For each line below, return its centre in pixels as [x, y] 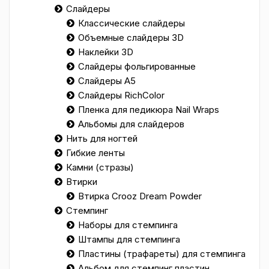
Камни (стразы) [100, 167]
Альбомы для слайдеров [131, 124]
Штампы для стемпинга [129, 239]
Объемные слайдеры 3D [131, 38]
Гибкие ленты [95, 153]
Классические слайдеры [131, 23]
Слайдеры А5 [107, 81]
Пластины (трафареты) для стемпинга [162, 254]
